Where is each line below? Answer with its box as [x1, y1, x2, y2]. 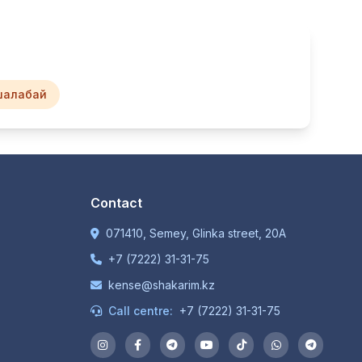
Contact [90, 195, 142, 212]
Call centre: [108, 304, 173, 318]
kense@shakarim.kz [108, 278, 215, 293]
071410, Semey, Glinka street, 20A [106, 226, 286, 241]
